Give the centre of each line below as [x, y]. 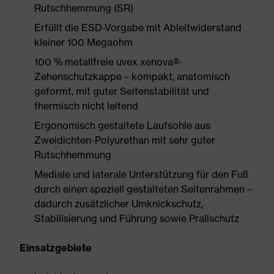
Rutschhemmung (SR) [84, 8]
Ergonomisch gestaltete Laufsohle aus [122, 125]
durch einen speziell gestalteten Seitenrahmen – [143, 189]
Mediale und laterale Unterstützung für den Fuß [141, 174]
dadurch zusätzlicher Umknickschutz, [119, 204]
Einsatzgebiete [56, 248]
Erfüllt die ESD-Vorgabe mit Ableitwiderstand [138, 28]
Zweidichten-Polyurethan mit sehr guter [125, 140]
